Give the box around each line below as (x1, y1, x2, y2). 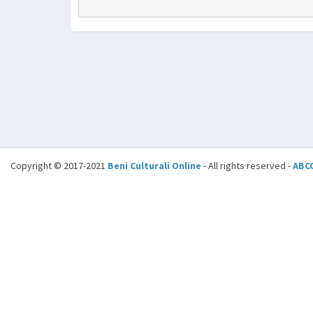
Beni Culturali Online (108, 159, 201, 172)
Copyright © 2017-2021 (10, 159, 108, 172)
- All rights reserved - (201, 159, 293, 172)
